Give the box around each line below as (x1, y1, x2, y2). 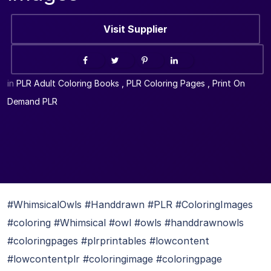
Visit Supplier (103, 23, 168, 35)
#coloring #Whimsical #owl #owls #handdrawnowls (7, 217, 244, 229)
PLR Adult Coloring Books (16, 78, 119, 88)
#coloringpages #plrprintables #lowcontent (7, 235, 209, 247)
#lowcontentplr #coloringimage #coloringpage (7, 253, 222, 265)
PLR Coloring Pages (126, 78, 205, 88)
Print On (212, 78, 245, 88)
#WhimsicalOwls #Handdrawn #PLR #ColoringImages (7, 198, 253, 211)
